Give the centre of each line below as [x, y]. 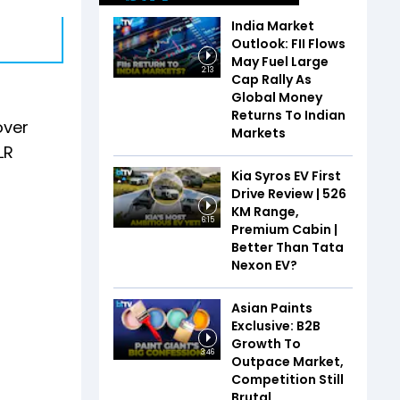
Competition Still [287, 379]
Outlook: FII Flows [288, 44]
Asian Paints [272, 308]
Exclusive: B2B [276, 326]
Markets [258, 133]
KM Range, [265, 212]
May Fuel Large [280, 62]
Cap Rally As [271, 79]
